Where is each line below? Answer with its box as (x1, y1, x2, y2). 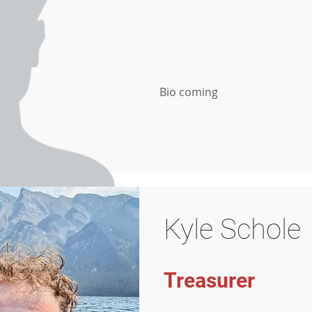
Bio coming (159, 84, 218, 100)
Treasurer (164, 268, 255, 292)
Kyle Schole (164, 213, 301, 246)
